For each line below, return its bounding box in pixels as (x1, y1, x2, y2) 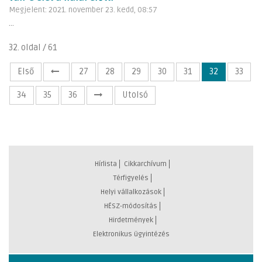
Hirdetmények (108, 215, 153, 225)
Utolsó (122, 89, 148, 100)
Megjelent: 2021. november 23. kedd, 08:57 (9, 5, 157, 15)
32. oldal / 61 (9, 42, 57, 53)
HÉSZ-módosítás (104, 201, 157, 211)
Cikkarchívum (124, 159, 167, 168)
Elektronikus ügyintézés (92, 229, 170, 239)
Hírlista (95, 159, 117, 168)
